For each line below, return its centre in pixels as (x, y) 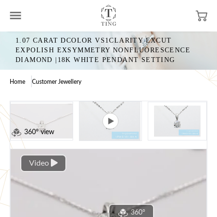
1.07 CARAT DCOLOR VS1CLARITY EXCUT (94, 40)
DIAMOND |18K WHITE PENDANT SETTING (95, 60)
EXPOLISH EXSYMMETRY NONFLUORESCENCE (103, 50)
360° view (39, 132)
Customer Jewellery (57, 82)
